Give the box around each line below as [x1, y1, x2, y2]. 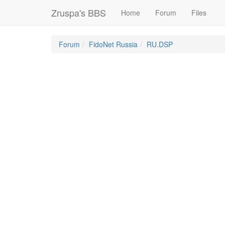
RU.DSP [147, 39, 173, 49]
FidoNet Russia [89, 39, 138, 49]
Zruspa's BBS [51, 6, 106, 19]
